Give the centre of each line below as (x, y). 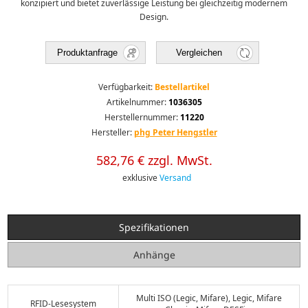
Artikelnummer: (136, 102)
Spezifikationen (154, 227)
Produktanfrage (87, 52)
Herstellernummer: (141, 117)
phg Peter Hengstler (175, 132)
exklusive (141, 177)
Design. (154, 16)
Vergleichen (199, 52)
